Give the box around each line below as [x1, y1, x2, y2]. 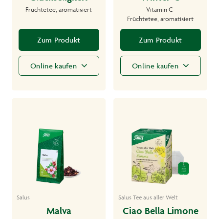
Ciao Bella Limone [122, 204, 198, 217]
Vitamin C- [146, 5, 175, 13]
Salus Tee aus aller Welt [118, 193, 178, 201]
